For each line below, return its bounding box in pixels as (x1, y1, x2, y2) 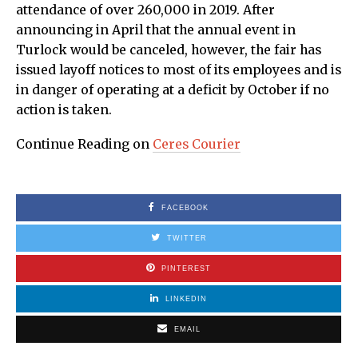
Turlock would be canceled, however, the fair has (16, 42, 321, 58)
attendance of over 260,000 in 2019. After (16, 2, 275, 18)
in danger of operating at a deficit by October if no (16, 82, 329, 98)
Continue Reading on (16, 137, 153, 153)
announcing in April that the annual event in (16, 22, 296, 38)
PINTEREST (161, 265, 211, 273)
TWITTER (166, 234, 207, 243)
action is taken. (16, 102, 112, 118)
